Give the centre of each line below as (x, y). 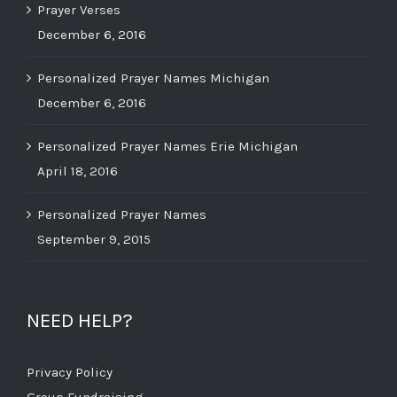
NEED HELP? (80, 320)
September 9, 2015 (94, 239)
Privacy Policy (70, 372)
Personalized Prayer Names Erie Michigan (167, 146)
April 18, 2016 (78, 171)
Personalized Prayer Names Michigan (153, 78)
